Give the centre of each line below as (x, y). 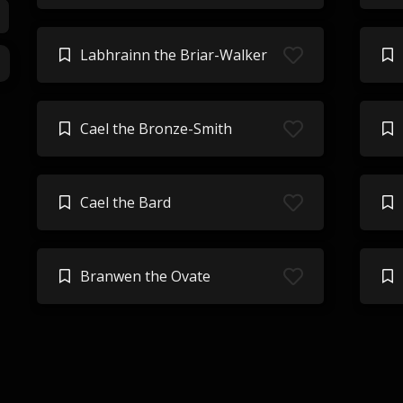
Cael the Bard (125, 202)
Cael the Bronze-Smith (156, 129)
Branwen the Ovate (145, 276)
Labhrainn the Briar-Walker (173, 55)
